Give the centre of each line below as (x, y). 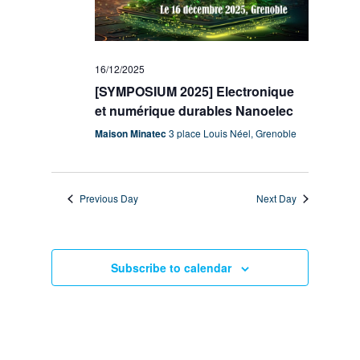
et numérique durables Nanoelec (194, 111)
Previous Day (109, 198)
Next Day (276, 198)
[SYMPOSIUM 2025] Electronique (195, 92)
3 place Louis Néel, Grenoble (233, 133)
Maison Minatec (132, 134)
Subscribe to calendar (171, 268)
